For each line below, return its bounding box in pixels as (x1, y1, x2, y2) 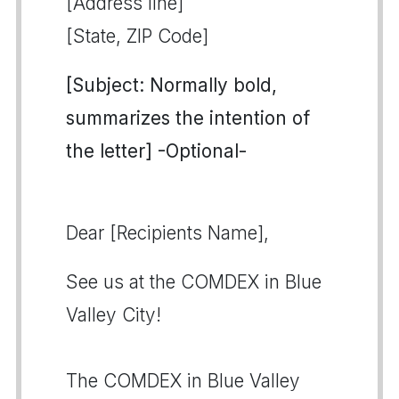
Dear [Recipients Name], (66, 222, 269, 244)
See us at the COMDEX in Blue (66, 271, 322, 293)
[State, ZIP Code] (66, 25, 208, 47)
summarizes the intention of (66, 107, 310, 129)
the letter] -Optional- (66, 140, 247, 162)
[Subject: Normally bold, (66, 74, 277, 96)
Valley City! (66, 304, 161, 326)
